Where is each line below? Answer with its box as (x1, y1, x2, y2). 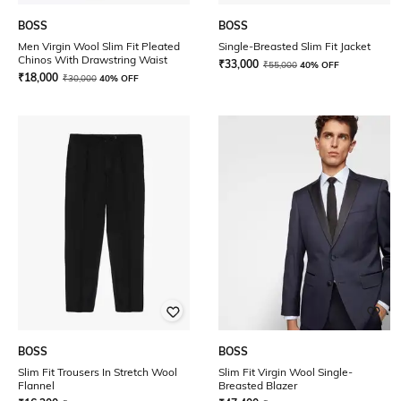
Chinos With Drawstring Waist (18, 53, 167, 66)
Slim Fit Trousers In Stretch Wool (18, 365, 177, 379)
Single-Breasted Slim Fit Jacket (218, 39, 371, 53)
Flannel (18, 379, 55, 392)
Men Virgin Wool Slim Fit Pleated (18, 39, 180, 53)
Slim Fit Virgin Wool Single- (218, 365, 353, 379)
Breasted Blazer (218, 379, 297, 392)
